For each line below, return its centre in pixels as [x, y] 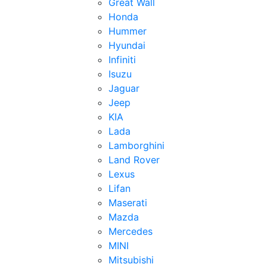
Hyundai [127, 45]
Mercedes [131, 231]
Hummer [128, 31]
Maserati [128, 203]
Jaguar [124, 88]
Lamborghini [136, 145]
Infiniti [122, 60]
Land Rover [134, 160]
